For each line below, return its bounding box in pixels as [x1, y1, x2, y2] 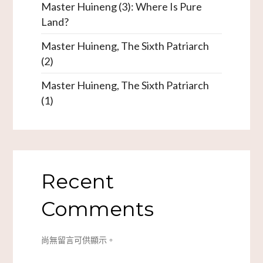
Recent [41, 169, 114, 194]
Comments [41, 197, 154, 222]
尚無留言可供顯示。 [41, 235, 115, 245]
